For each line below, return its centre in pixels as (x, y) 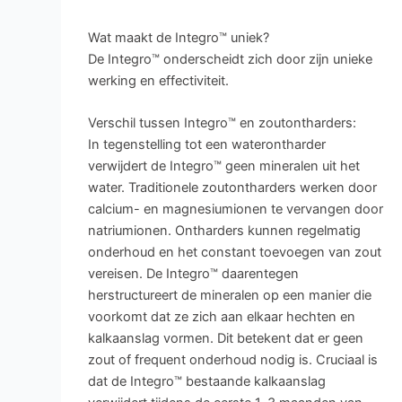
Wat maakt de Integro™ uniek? (178, 37)
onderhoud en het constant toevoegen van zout (234, 253)
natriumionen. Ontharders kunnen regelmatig (224, 231)
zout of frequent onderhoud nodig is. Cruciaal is (232, 360)
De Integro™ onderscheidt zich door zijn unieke (230, 59)
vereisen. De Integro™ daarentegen (193, 274)
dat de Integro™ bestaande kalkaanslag (206, 382)
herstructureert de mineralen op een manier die (229, 296)
